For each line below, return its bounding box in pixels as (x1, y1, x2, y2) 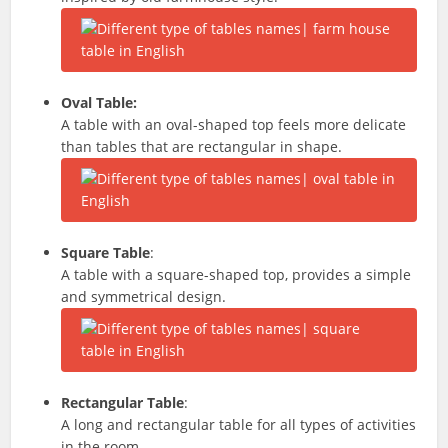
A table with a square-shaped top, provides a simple (61, 265, 412, 284)
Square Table (61, 243, 151, 262)
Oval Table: (61, 93, 138, 112)
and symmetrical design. (61, 287, 227, 306)
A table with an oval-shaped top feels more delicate (61, 115, 407, 134)
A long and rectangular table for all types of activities (61, 415, 417, 434)
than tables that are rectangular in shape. (61, 137, 343, 156)
